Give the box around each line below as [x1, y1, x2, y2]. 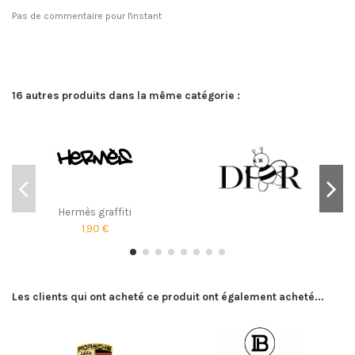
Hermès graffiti [58, 204, 132, 218]
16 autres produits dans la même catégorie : [12, 89, 240, 102]
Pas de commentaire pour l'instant [12, 10, 162, 22]
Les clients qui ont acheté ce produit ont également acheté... [12, 290, 324, 303]
